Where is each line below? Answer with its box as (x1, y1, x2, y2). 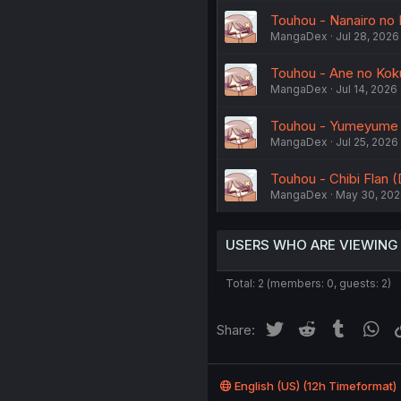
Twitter (285, 318, 328, 336)
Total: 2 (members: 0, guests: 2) (225, 276, 391, 290)
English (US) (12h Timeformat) (231, 379, 397, 393)
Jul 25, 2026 (335, 134, 398, 149)
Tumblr (349, 318, 392, 336)
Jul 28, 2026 (335, 29, 399, 43)
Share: (216, 320, 255, 338)
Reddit (317, 318, 358, 336)
